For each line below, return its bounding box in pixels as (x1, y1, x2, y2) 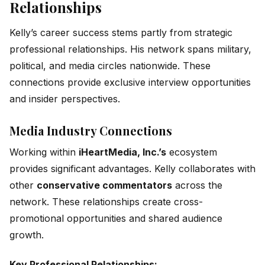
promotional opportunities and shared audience (9, 212, 222, 224)
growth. (9, 228, 44, 241)
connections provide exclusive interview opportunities (9, 76, 251, 88)
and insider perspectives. (9, 92, 120, 105)
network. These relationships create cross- (9, 195, 203, 208)
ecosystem (166, 146, 217, 158)
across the (172, 179, 222, 191)
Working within (9, 146, 79, 158)
